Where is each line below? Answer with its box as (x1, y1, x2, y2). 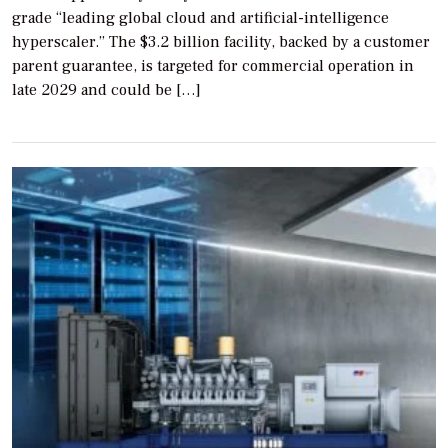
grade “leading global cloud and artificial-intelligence (12, 7, 389, 28)
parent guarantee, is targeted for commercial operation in (12, 55, 414, 76)
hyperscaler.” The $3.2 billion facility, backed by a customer (12, 31, 430, 52)
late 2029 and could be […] (12, 79, 201, 100)
